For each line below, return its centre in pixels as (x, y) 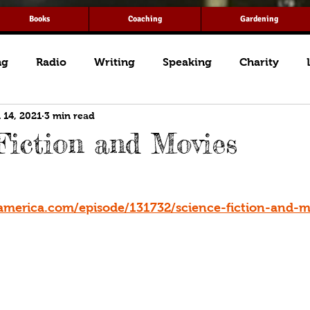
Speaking (187, 62)
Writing (115, 62)
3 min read (70, 115)
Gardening (259, 19)
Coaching (145, 19)
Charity (259, 62)
